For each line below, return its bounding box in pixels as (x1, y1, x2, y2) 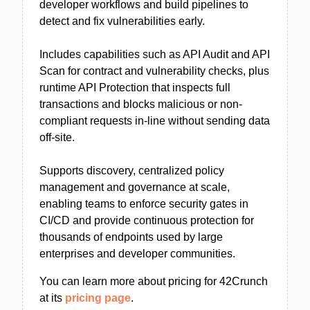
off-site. (39, 131, 75, 143)
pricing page (65, 292, 131, 304)
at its (39, 292, 65, 304)
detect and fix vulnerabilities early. (39, 15, 205, 27)
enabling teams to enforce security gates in (39, 198, 248, 210)
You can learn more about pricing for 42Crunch (39, 275, 268, 287)
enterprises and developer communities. (39, 248, 235, 259)
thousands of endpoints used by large (39, 231, 223, 243)
